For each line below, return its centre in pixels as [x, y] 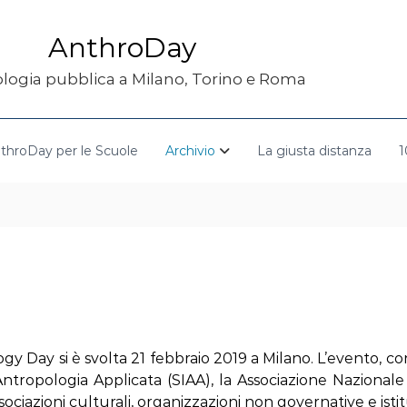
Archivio [190, 150]
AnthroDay [122, 48]
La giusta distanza [314, 150]
